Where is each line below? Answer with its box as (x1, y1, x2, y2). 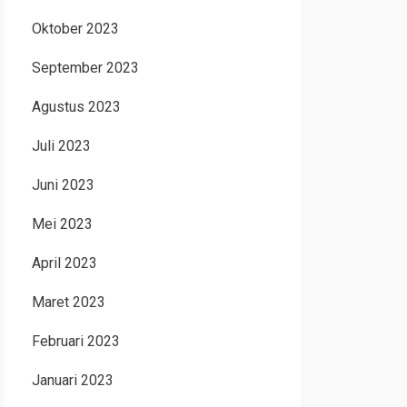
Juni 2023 (31, 176, 94, 194)
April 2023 (31, 254, 97, 272)
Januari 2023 (31, 372, 114, 389)
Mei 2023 (31, 215, 93, 233)
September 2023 (31, 59, 139, 76)
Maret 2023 (31, 293, 105, 311)
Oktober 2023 (31, 20, 119, 37)
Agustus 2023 (31, 98, 121, 115)
